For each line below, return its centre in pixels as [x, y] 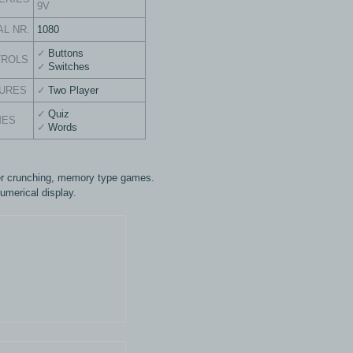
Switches [69, 67]
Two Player [73, 90]
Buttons [66, 53]
